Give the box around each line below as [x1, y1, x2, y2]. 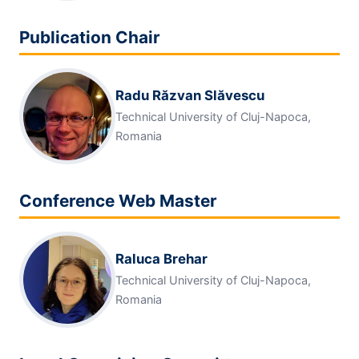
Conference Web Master [19, 191, 217, 212]
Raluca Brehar [115, 250, 208, 267]
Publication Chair [19, 26, 160, 47]
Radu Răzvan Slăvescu [115, 87, 264, 103]
